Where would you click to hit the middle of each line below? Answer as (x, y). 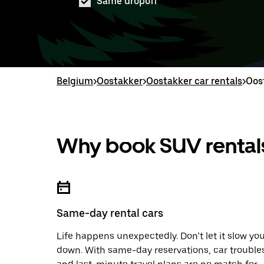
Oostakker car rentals (194, 81)
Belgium (75, 81)
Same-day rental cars (110, 213)
